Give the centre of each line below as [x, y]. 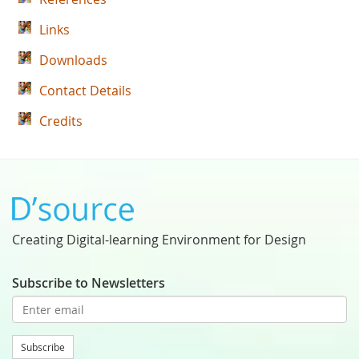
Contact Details [85, 91]
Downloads [73, 60]
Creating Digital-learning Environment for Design [159, 240]
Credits [61, 121]
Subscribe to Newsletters [89, 283]
